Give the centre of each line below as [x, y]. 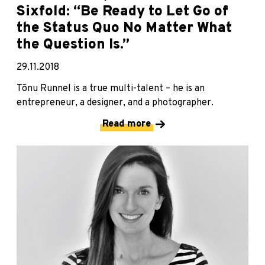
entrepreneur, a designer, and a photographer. [115, 103]
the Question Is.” [73, 45]
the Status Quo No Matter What [124, 28]
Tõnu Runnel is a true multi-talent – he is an [111, 88]
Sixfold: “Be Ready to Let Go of [122, 12]
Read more [127, 124]
